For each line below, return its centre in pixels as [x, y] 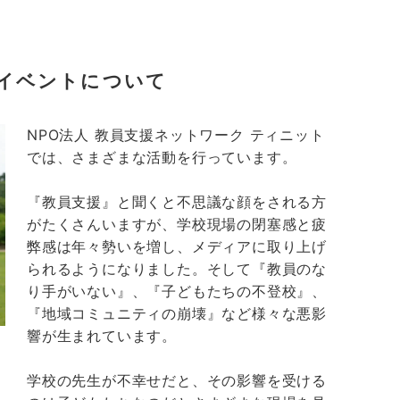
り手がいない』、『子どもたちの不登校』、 [177, 291]
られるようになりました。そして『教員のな [177, 268]
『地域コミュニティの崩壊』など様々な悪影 [177, 313]
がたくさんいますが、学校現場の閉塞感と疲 [177, 224]
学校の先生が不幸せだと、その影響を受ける [177, 380]
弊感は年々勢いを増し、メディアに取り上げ [177, 246]
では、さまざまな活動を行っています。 [162, 157]
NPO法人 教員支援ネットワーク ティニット [176, 134]
